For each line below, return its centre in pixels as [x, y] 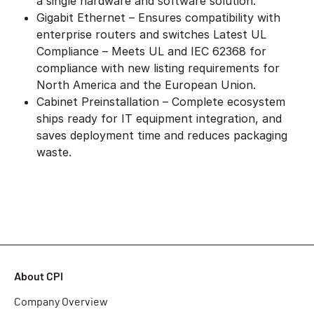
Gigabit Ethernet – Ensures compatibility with [158, 17]
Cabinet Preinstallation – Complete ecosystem [161, 101]
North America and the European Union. [146, 84]
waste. [56, 152]
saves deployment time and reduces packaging [162, 135]
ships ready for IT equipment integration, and [159, 118]
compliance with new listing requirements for [158, 68]
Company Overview [61, 302]
